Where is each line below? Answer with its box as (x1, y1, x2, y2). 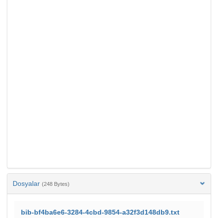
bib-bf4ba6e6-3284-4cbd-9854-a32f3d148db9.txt (21, 208, 180, 216)
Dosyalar (13, 179, 42, 187)
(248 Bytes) (42, 181, 70, 187)
